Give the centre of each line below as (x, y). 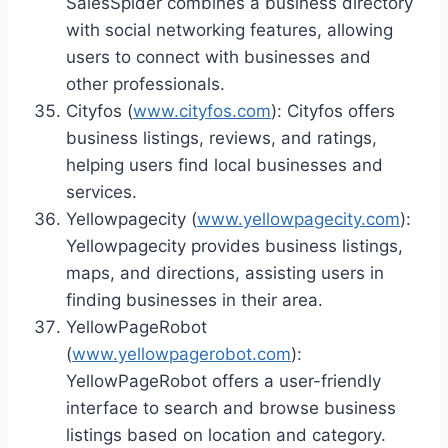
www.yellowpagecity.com (298, 218)
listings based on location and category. (226, 434)
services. (101, 191)
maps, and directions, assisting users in (225, 272)
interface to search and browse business (231, 407)
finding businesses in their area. (194, 299)
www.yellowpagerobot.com (181, 353)
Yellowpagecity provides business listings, (234, 245)
